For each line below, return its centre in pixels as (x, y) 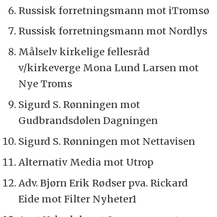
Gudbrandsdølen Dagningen (88, 121)
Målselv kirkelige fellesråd (84, 52)
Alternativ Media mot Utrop (86, 162)
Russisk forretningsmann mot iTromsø (114, 10)
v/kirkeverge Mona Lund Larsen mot (108, 68)
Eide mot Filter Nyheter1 (77, 199)
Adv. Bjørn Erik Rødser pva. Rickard (103, 183)
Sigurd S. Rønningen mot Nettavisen (107, 141)
